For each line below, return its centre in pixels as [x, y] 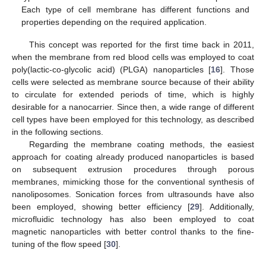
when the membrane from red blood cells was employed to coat [133, 57]
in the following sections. [58, 132]
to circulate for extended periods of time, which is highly [133, 95]
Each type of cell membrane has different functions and [135, 10]
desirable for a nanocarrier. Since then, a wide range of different [133, 107]
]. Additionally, [227, 207]
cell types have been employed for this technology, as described [133, 120]
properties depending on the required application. [114, 22]
